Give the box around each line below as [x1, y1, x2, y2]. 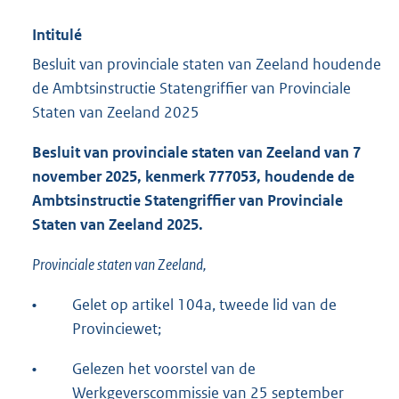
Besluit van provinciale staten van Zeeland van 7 [32, 142, 361, 163]
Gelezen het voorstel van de [72, 359, 256, 379]
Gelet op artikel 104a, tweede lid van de [72, 295, 337, 315]
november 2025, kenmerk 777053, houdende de [32, 167, 354, 187]
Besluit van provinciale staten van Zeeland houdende [32, 54, 381, 75]
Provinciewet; [72, 319, 161, 339]
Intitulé [32, 25, 82, 45]
